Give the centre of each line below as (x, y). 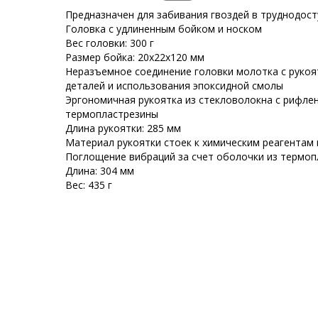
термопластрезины (112, 114)
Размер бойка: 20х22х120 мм (135, 57)
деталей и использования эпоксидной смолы (174, 86)
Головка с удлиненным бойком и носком (164, 29)
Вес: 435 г (89, 185)
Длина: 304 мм (100, 171)
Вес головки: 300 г (110, 43)
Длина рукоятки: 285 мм (123, 128)
